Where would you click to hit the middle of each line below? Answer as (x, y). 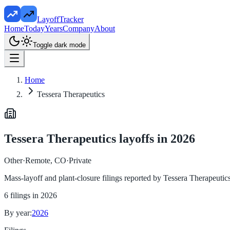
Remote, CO (46, 160)
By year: (18, 213)
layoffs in (143, 138)
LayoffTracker (60, 19)
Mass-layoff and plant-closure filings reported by (84, 178)
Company (79, 28)
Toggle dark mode (59, 45)
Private (80, 160)
